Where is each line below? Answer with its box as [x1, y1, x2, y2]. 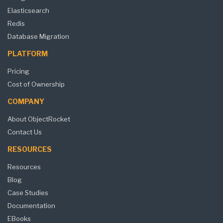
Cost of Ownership [7, 80, 65, 88]
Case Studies [7, 188, 48, 197]
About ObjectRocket [7, 114, 70, 123]
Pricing [7, 67, 29, 75]
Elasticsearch [7, 6, 49, 14]
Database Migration [7, 32, 69, 40]
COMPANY [7, 97, 44, 106]
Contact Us [7, 127, 42, 136]
